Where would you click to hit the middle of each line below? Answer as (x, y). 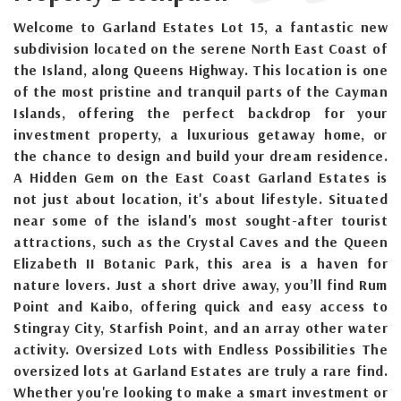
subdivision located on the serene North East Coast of (200, 48)
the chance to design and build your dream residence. (200, 155)
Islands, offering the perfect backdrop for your (200, 112)
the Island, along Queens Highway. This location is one (200, 69)
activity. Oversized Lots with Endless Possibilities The (200, 349)
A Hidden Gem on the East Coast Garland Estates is (200, 177)
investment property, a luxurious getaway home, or (200, 134)
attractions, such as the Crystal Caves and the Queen (200, 241)
